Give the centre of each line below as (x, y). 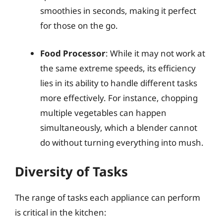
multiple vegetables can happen (103, 112)
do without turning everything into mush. (122, 142)
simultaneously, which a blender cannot (119, 127)
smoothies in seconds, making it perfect (118, 11)
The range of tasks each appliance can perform (108, 197)
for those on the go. (79, 26)
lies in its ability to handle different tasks (119, 83)
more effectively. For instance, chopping (119, 98)
